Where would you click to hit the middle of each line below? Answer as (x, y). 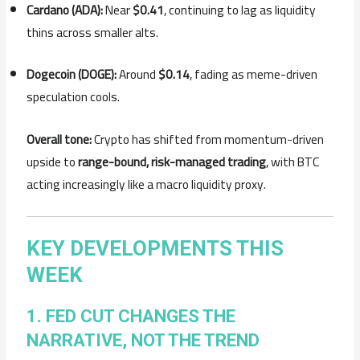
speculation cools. (74, 97)
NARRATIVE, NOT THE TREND (143, 341)
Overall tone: (59, 140)
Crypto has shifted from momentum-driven (208, 140)
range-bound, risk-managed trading (172, 162)
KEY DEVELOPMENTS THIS (155, 249)
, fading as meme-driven (254, 75)
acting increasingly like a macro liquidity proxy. (147, 185)
